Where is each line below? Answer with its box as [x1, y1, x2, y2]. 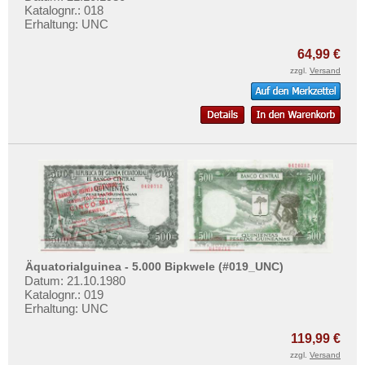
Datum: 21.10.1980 [24, 274, 125, 288]
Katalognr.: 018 [24, 2, 103, 17]
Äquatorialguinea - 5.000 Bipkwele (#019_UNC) [25, 260, 284, 274]
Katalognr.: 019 [24, 288, 103, 302]
